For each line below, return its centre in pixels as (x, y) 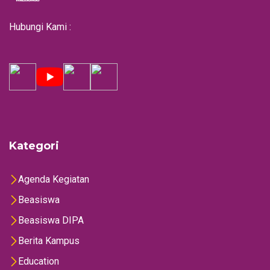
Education (39, 262)
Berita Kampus (49, 241)
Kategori (34, 146)
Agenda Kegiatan (54, 180)
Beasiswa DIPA (51, 221)
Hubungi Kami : (40, 27)
